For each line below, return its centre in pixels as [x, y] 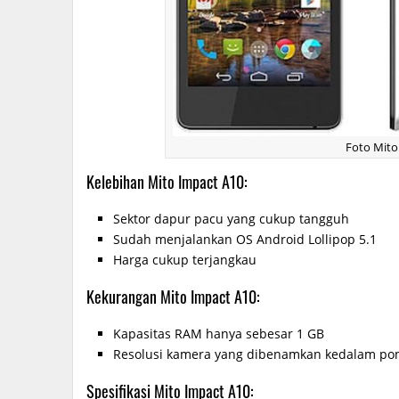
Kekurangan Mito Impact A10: [173, 297]
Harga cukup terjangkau [185, 260]
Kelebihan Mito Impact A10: [167, 182]
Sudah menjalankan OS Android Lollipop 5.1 [245, 240]
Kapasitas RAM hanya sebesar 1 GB [219, 334]
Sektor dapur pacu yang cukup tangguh [231, 219]
